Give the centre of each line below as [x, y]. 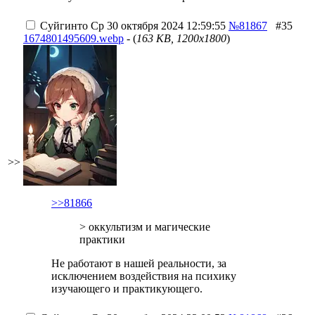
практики [102, 239]
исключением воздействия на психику [144, 276]
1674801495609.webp [73, 38]
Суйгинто [64, 26]
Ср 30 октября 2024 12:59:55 [157, 26]
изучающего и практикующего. [127, 289]
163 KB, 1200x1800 [181, 38]
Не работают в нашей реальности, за [139, 263]
